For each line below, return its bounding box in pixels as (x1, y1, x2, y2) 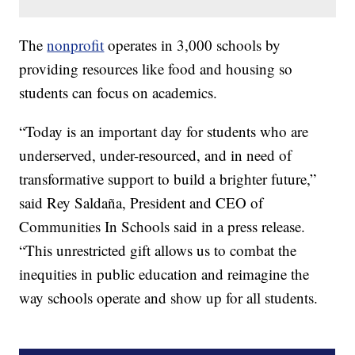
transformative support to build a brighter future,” (19, 169, 317, 189)
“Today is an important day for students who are (19, 121, 309, 142)
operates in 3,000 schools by (104, 35, 281, 55)
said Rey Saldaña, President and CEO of (19, 193, 264, 213)
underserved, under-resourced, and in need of (19, 145, 292, 166)
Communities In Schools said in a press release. (19, 216, 306, 237)
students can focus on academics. (19, 82, 218, 103)
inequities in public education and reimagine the (19, 264, 310, 284)
